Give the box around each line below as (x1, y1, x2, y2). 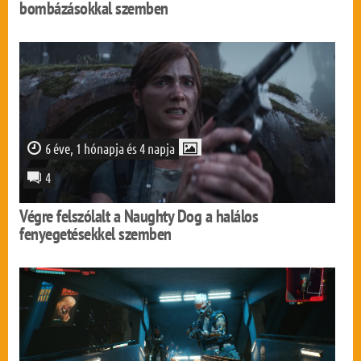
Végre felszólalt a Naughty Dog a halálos (19, 205, 259, 227)
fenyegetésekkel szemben (19, 222, 172, 245)
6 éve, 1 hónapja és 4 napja (45, 140, 176, 156)
